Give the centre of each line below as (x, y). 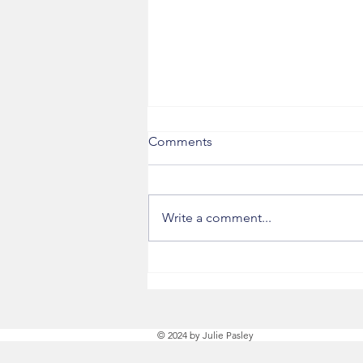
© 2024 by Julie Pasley (205, 335)
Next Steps (204, 198)
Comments (180, 142)
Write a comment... (217, 218)
